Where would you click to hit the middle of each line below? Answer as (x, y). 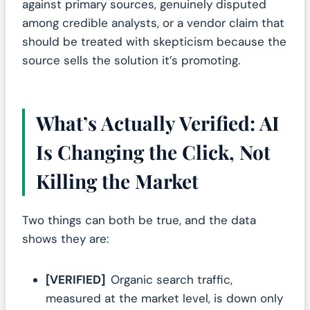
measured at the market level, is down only (164, 299)
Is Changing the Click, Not (153, 152)
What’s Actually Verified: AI (158, 123)
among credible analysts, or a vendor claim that (153, 23)
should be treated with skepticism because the (154, 42)
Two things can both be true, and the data (139, 220)
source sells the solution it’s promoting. (131, 61)
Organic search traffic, (172, 280)
